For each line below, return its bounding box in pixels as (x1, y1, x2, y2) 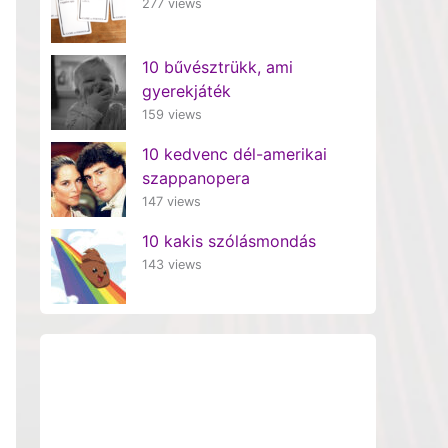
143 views (141, 256, 202, 272)
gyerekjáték (141, 80, 231, 101)
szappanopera (141, 167, 250, 188)
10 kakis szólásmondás (141, 230, 316, 251)
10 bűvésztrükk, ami (141, 56, 293, 77)
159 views (141, 106, 202, 122)
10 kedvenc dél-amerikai (141, 143, 327, 164)
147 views (141, 193, 201, 209)
